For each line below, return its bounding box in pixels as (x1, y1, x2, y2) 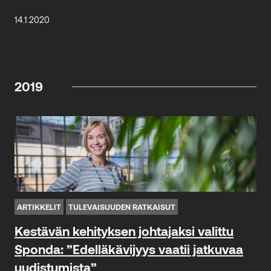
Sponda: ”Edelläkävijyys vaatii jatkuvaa (15, 241, 243, 256)
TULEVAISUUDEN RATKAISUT (68, 201, 175, 212)
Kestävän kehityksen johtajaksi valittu (15, 223, 233, 238)
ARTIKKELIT (17, 201, 61, 212)
